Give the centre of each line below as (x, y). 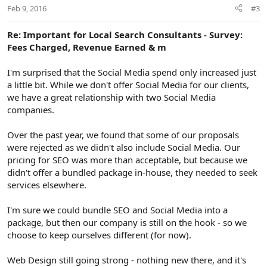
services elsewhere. (47, 184)
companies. (31, 109)
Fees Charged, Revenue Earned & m (87, 47)
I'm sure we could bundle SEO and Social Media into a (117, 209)
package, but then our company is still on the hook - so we (127, 222)
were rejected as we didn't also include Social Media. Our (124, 147)
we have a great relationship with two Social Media (111, 97)
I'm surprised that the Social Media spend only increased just (132, 72)
